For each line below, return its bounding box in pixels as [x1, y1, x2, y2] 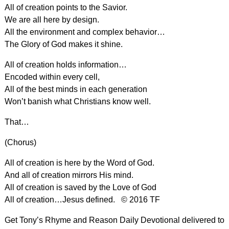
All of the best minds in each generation [4, 84, 147, 94]
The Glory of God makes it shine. [4, 39, 123, 49]
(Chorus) [4, 138, 36, 147]
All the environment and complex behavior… [4, 27, 165, 36]
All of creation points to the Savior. [4, 3, 127, 12]
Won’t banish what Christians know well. [4, 97, 151, 106]
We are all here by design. [4, 15, 99, 24]
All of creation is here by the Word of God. [4, 158, 154, 167]
